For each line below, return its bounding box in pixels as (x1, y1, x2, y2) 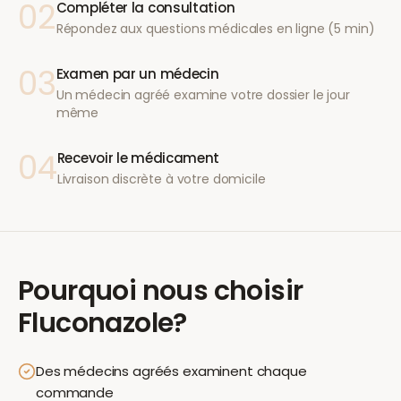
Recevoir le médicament (56, 149, 220, 167)
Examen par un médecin (55, 64, 219, 83)
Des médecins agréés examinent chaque (36, 362, 307, 380)
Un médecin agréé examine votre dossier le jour (55, 86, 350, 104)
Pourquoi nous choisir (18, 272, 303, 310)
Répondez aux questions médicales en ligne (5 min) (55, 20, 375, 38)
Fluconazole (18, 304, 174, 342)
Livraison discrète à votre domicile (56, 170, 266, 188)
